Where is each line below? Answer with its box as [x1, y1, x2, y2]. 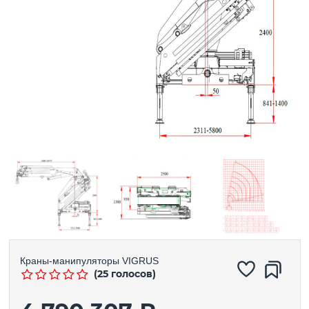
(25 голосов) [93, 268, 156, 281]
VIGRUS [121, 255, 159, 267]
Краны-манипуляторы [19, 255, 119, 267]
